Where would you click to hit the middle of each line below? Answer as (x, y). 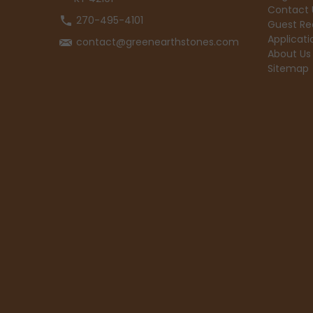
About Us (290, 53)
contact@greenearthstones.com (158, 42)
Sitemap (289, 68)
